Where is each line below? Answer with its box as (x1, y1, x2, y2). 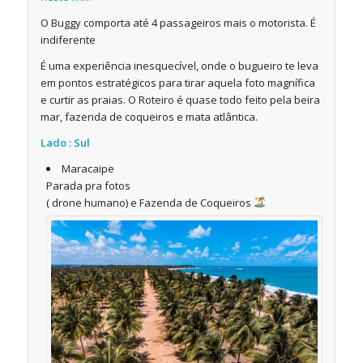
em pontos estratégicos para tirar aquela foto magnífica (40, 75, 315, 90)
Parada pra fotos (45, 178, 130, 194)
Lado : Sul (40, 135, 90, 150)
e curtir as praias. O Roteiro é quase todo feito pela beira (40, 92, 320, 107)
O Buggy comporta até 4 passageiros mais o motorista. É (40, 15, 316, 30)
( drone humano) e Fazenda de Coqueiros (45, 195, 254, 211)
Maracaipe (61, 161, 114, 177)
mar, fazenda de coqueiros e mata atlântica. (40, 109, 258, 124)
